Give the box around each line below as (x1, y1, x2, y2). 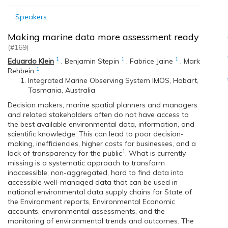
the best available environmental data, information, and (8, 120, 194, 129)
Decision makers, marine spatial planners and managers (8, 100, 197, 109)
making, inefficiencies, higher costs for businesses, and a (8, 139, 196, 148)
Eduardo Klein (8, 56, 54, 66)
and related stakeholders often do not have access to (8, 110, 189, 119)
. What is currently (125, 149, 186, 158)
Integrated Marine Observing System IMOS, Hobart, (28, 76, 198, 85)
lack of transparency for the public (8, 149, 122, 158)
